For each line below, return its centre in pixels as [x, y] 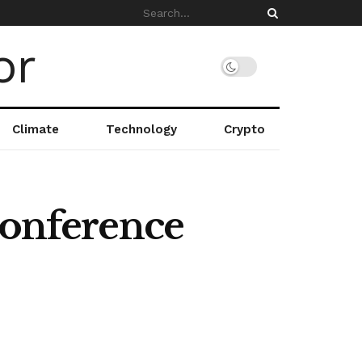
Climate [35, 129]
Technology [141, 129]
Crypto [244, 129]
